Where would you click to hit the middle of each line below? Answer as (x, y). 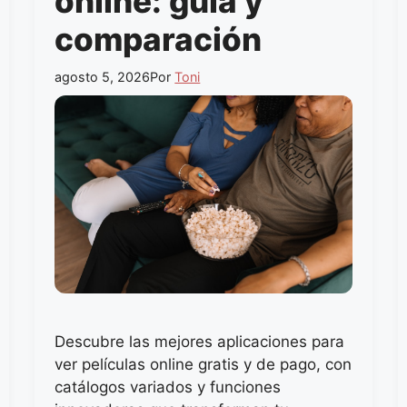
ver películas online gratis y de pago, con (203, 364)
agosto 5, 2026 (103, 76)
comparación (159, 39)
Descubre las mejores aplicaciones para (200, 341)
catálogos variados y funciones (168, 387)
